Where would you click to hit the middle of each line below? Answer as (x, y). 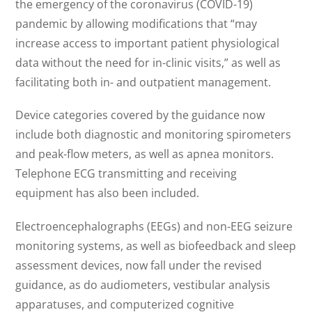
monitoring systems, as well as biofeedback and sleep (156, 245)
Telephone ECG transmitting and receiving (126, 174)
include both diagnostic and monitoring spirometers (154, 135)
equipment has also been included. (108, 193)
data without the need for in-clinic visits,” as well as (148, 63)
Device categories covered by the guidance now (140, 115)
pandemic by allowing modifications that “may (136, 24)
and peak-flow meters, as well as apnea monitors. (145, 154)
